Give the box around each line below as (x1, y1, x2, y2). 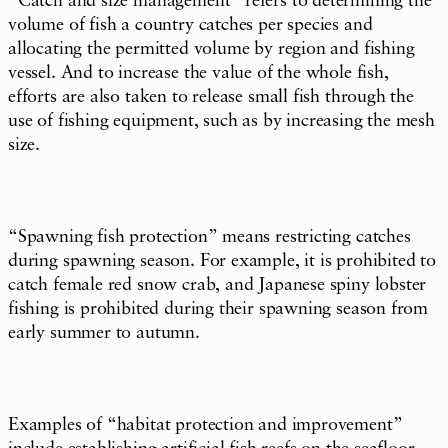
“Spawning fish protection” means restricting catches (8, 227, 411, 246)
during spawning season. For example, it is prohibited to (8, 251, 436, 270)
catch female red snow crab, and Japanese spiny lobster (8, 275, 427, 294)
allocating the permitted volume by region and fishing (8, 39, 415, 58)
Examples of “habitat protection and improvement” (8, 415, 403, 434)
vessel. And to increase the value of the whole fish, (8, 63, 389, 82)
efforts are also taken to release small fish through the (8, 87, 414, 106)
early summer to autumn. (8, 323, 200, 342)
